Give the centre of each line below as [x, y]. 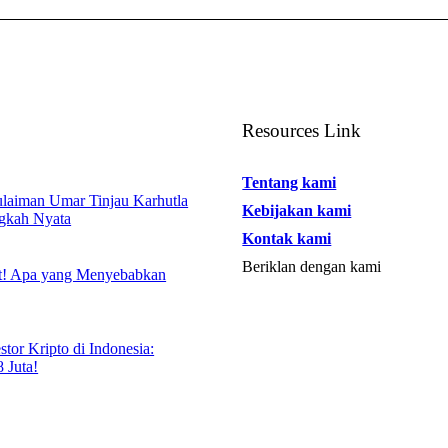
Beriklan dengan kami [312, 266]
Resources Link [302, 130]
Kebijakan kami [297, 210]
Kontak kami [287, 238]
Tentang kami [289, 182]
